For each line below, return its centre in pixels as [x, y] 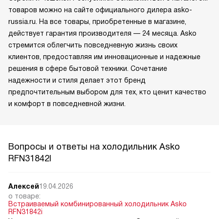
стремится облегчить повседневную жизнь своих [93, 45]
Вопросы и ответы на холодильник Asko [94, 147]
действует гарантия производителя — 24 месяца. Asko [102, 33]
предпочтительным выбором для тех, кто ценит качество [107, 92]
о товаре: [24, 196]
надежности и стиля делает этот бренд [77, 80]
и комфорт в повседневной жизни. [67, 104]
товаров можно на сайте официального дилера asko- [100, 10]
